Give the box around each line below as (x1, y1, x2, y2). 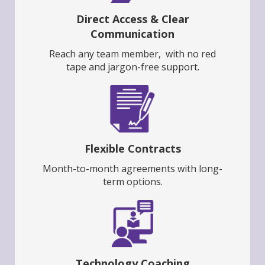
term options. (102, 175, 163, 189)
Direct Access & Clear (76, 12, 189, 27)
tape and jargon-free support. (66, 60, 199, 74)
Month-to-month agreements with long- (43, 162, 222, 176)
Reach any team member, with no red (49, 47, 216, 61)
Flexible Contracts (84, 141, 181, 156)
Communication (91, 27, 174, 41)
